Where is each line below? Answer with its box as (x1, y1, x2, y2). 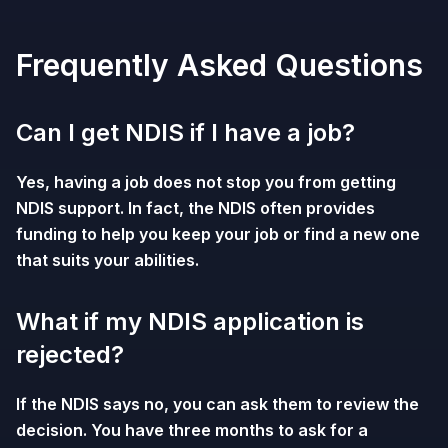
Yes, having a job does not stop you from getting (16, 172, 396, 192)
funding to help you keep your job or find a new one (16, 224, 420, 244)
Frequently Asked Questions (16, 47, 423, 83)
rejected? (16, 340, 124, 369)
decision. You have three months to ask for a (16, 420, 368, 440)
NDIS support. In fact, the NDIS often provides (16, 198, 375, 218)
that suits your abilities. (16, 250, 199, 270)
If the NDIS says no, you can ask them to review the (16, 394, 419, 414)
